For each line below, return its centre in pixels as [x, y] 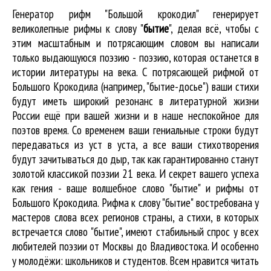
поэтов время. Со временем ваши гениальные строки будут [135, 130]
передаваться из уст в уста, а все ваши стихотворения [135, 145]
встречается [39, 232]
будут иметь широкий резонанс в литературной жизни [135, 101]
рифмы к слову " [108, 28]
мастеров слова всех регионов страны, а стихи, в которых [135, 217]
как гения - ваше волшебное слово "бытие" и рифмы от [135, 188]
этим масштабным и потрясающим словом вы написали [135, 43]
